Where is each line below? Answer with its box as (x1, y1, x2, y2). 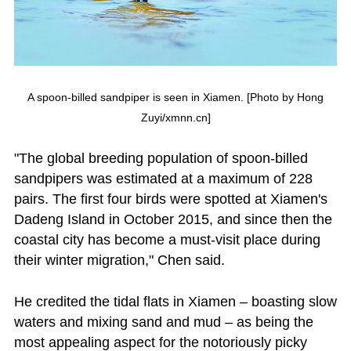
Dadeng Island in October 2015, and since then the (13, 212, 332, 228)
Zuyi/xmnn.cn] (140, 111, 211, 125)
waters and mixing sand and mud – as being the (13, 314, 313, 331)
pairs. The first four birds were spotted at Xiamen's (13, 191, 327, 208)
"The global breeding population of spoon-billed (13, 150, 308, 167)
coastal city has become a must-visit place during (13, 232, 320, 248)
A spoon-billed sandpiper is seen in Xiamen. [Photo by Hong (27, 91, 324, 104)
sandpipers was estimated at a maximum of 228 (13, 171, 313, 187)
